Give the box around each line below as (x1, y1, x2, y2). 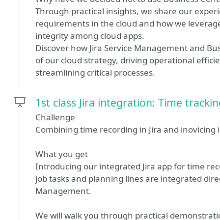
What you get (35, 148, 88, 160)
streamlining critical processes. (35, 67, 155, 78)
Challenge (35, 111, 75, 123)
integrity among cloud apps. (35, 30, 144, 41)
